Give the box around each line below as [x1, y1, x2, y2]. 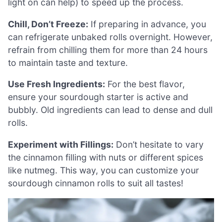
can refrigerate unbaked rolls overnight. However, [8, 31, 213, 42]
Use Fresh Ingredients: [8, 79, 105, 90]
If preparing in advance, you [88, 18, 206, 29]
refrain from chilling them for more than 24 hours [8, 44, 208, 55]
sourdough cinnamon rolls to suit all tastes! [8, 177, 183, 188]
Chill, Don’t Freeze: [8, 18, 88, 29]
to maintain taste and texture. [8, 57, 128, 68]
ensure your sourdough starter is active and [8, 92, 188, 103]
